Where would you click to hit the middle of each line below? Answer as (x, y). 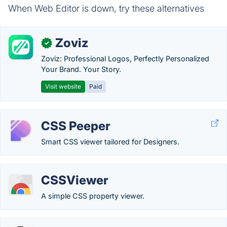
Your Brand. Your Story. (81, 69)
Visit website (63, 86)
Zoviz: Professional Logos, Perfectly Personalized (125, 59)
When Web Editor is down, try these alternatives (106, 8)
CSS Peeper (76, 126)
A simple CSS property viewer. (93, 196)
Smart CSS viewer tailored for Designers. (110, 142)
